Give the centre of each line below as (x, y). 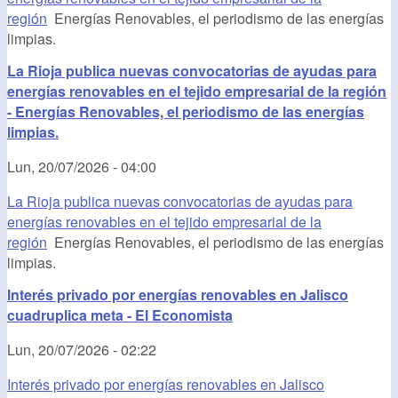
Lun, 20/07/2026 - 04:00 (82, 166)
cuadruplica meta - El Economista (120, 315)
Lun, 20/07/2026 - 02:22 (82, 350)
